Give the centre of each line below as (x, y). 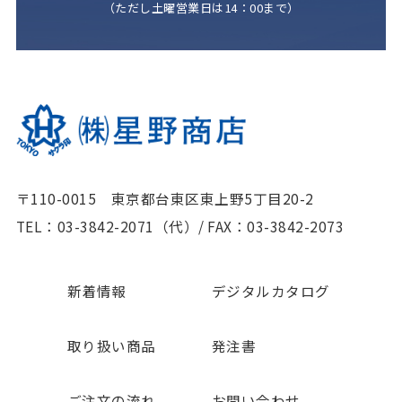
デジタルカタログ (271, 291)
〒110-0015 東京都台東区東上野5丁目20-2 (165, 198)
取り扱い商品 (111, 346)
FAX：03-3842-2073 (276, 226)
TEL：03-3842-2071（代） (107, 226)
